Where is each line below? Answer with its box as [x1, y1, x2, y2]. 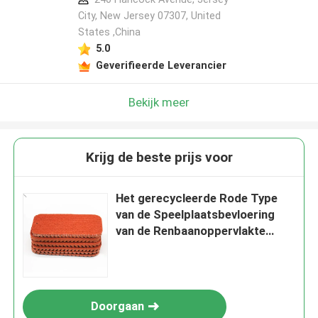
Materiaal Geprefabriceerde [116, 240, 268, 255]
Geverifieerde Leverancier [95, 59, 226, 71]
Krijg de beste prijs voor [85, 149, 233, 166]
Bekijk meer [128, 94, 190, 109]
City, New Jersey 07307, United [77, 10, 221, 22]
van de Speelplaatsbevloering [116, 207, 275, 222]
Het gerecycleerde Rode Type [116, 191, 278, 206]
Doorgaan [90, 299, 144, 314]
